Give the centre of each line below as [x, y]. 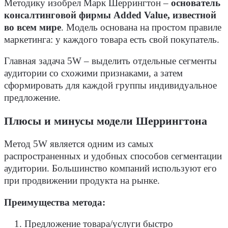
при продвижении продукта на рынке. [82, 181]
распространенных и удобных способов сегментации [113, 156]
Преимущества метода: [55, 202]
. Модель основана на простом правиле [141, 27]
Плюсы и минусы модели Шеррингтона [106, 121]
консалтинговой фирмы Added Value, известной [110, 15]
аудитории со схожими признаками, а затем [93, 74]
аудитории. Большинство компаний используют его [110, 169]
